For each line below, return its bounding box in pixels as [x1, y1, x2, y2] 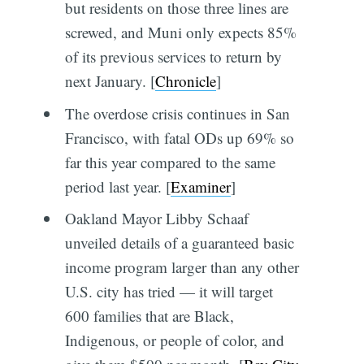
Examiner [170, 175, 231, 197]
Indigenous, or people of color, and [64, 330, 284, 351]
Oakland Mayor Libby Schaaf [64, 208, 249, 229]
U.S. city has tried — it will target [64, 281, 273, 302]
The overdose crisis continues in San [64, 102, 290, 123]
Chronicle [154, 71, 216, 92]
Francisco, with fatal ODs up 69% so [64, 127, 294, 148]
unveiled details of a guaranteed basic [64, 232, 294, 253]
